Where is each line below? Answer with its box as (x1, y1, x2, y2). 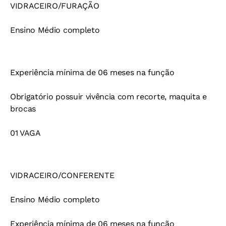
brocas (10, 104, 36, 114)
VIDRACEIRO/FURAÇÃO (10, 1, 99, 11)
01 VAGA (10, 128, 41, 138)
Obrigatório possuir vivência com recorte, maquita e (10, 92, 207, 102)
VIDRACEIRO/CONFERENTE (10, 171, 115, 181)
